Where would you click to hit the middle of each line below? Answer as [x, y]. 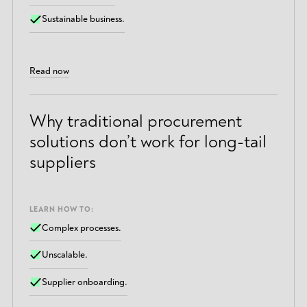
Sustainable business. [84, 19]
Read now [49, 71]
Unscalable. [65, 255]
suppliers [62, 163]
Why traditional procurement [135, 122]
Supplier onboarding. [85, 282]
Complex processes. [82, 228]
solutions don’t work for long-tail [148, 142]
